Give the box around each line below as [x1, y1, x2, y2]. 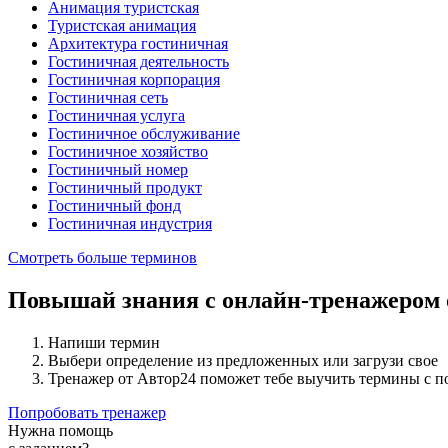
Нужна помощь [8, 422, 113, 440]
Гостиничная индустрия [48, 215, 212, 233]
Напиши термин [48, 334, 160, 352]
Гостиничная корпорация [48, 71, 220, 89]
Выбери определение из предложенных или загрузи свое [48, 352, 438, 370]
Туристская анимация [48, 17, 196, 35]
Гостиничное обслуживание [48, 125, 240, 143]
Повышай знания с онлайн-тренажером [8, 287, 446, 314]
